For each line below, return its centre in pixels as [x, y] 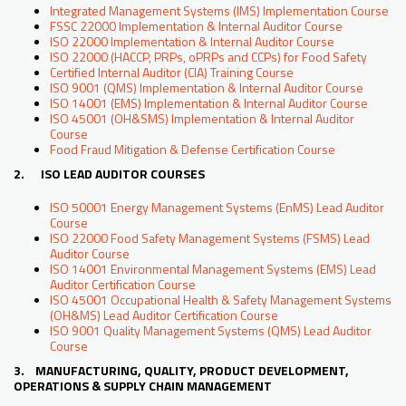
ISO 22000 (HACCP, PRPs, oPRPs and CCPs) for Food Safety [208, 57]
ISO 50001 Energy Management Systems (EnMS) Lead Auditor [217, 208]
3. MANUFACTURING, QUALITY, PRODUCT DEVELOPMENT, [181, 371]
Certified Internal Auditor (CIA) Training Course [172, 72]
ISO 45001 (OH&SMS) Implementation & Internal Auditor [202, 119]
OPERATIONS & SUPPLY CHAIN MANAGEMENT [143, 386]
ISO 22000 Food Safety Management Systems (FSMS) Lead [210, 238]
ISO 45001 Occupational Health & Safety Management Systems [221, 300]
